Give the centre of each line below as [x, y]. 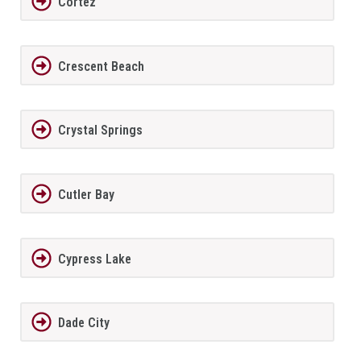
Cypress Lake [94, 259]
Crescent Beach [101, 66]
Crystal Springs [100, 131]
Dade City [83, 323]
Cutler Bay [86, 195]
